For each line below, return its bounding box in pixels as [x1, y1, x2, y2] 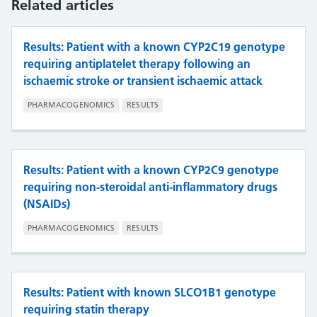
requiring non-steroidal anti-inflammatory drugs [23, 179, 277, 194]
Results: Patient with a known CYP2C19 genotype [23, 40, 285, 54]
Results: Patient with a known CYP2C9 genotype [23, 162, 279, 177]
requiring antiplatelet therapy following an [23, 57, 250, 71]
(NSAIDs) [23, 196, 70, 211]
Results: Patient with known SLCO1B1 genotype [23, 285, 276, 300]
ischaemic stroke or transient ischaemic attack [23, 74, 263, 88]
